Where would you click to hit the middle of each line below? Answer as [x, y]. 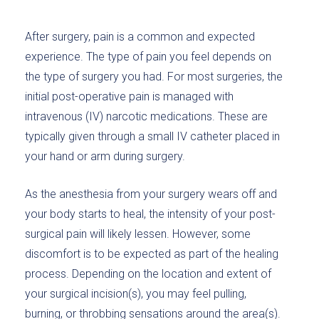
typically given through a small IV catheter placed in [152, 136]
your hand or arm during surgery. [105, 156]
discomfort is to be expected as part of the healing [152, 254]
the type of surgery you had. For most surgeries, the [154, 77]
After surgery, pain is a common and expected [140, 37]
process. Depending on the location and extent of [148, 274]
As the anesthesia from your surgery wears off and [151, 194]
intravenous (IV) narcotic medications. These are [146, 116]
